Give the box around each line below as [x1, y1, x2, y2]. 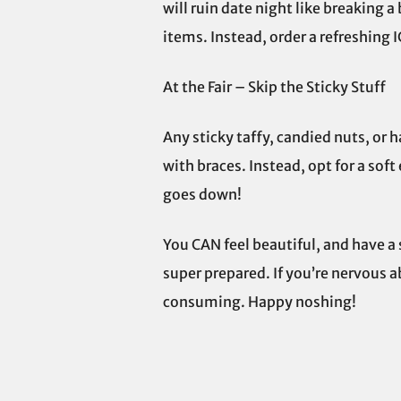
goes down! [163, 185, 242, 203]
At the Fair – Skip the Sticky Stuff [163, 78, 386, 96]
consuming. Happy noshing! [163, 293, 359, 311]
